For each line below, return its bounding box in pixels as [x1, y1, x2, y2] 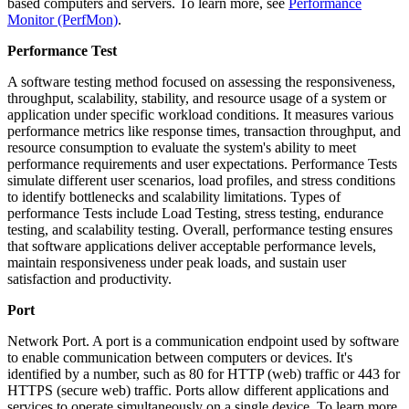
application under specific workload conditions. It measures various [7, 107, 393, 123]
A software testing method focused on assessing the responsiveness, [7, 74, 395, 90]
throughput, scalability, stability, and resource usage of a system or [7, 90, 386, 107]
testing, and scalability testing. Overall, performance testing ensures [7, 222, 393, 238]
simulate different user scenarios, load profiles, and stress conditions [7, 173, 395, 189]
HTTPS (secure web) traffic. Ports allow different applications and [7, 383, 389, 399]
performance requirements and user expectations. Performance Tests [7, 156, 397, 173]
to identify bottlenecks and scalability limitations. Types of [7, 189, 341, 205]
